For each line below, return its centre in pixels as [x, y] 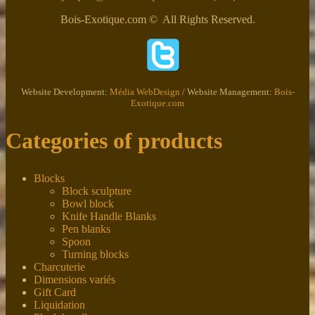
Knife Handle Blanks [109, 217]
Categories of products [114, 140]
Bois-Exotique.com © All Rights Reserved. [157, 20]
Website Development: [65, 92]
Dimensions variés [75, 280]
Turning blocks [95, 255]
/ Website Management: [227, 92]
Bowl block [88, 204]
